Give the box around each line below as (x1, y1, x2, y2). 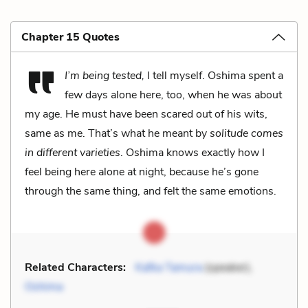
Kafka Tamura (135, 259, 202, 275)
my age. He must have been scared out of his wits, (25, 106, 267, 122)
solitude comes (210, 125, 283, 141)
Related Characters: (25, 259, 126, 275)
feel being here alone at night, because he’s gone (25, 164, 258, 179)
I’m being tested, (65, 67, 144, 83)
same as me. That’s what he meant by (25, 125, 210, 141)
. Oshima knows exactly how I (120, 144, 265, 160)
